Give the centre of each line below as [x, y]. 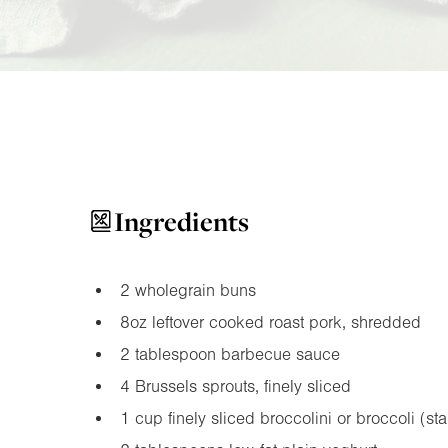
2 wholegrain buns [187, 290]
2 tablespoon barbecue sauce [229, 354]
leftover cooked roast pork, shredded [283, 322]
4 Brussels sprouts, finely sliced [235, 386]
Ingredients [181, 221]
